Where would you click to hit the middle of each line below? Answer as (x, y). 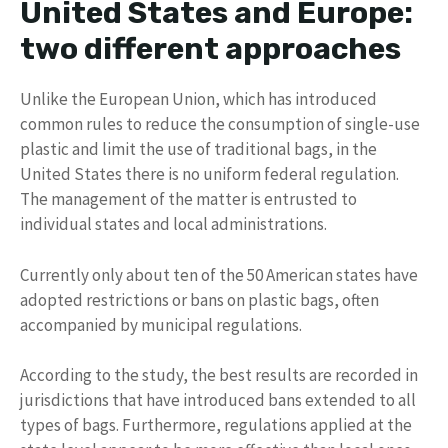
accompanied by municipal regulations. (161, 324)
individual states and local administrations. (173, 224)
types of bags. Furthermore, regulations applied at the (216, 425)
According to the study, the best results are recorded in (219, 375)
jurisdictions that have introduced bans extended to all (218, 400)
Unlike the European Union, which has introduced (198, 99)
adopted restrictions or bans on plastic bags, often (199, 299)
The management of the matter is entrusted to (188, 199)
